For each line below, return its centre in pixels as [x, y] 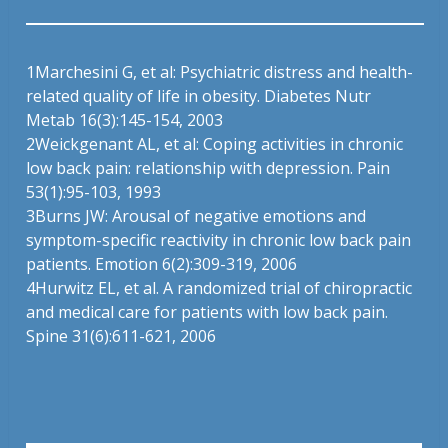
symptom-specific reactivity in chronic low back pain [219, 240]
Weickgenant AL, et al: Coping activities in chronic [219, 144]
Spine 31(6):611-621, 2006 [121, 336]
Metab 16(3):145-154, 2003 [125, 120]
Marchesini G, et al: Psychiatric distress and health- [224, 72]
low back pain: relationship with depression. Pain [208, 168]
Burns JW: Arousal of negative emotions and [201, 216]
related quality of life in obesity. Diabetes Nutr [199, 96]
